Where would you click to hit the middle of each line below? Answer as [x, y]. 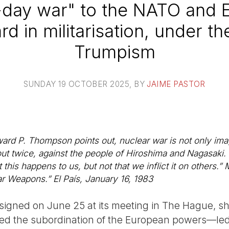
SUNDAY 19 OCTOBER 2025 [77, 84]
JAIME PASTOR [176, 84]
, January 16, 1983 [116, 179]
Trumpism [114, 52]
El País [66, 179]
